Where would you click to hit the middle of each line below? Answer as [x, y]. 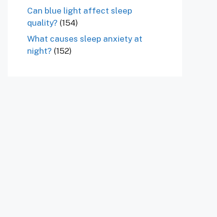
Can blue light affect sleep [80, 10]
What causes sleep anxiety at [85, 39]
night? [39, 51]
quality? [42, 23]
